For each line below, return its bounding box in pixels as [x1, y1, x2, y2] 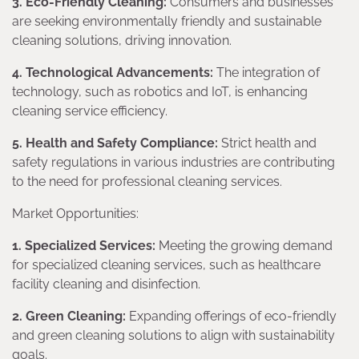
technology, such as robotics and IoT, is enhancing [12, 84, 308, 100]
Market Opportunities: [12, 206, 139, 222]
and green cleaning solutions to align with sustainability [12, 328, 335, 344]
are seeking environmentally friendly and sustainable [12, 14, 321, 30]
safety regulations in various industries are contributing [12, 155, 335, 171]
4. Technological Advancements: [12, 65, 213, 81]
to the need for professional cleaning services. [12, 174, 282, 190]
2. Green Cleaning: [12, 309, 126, 325]
